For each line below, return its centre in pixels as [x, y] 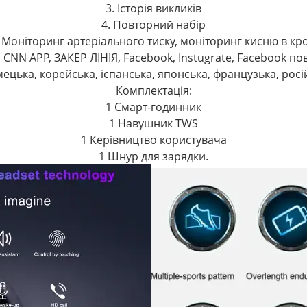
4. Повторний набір [153, 25]
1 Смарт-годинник [153, 107]
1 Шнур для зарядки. [153, 156]
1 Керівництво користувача [153, 140]
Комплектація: [153, 90]
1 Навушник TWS [153, 123]
